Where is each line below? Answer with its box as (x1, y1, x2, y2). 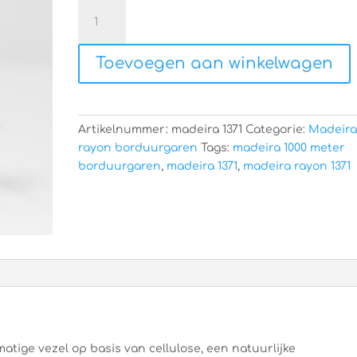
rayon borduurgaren (78, 142, 198, 154)
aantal (77, 57, 116, 69)
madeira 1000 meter (233, 142, 346, 154)
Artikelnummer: (78, 124, 172, 135)
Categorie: (245, 124, 309, 135)
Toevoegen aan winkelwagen (96, 54, 334, 73)
